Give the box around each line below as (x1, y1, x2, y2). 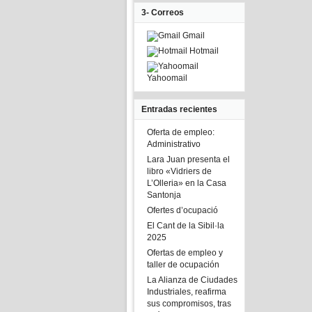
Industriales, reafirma (147, 287, 226, 297)
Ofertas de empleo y (147, 248, 223, 258)
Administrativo (147, 139, 201, 149)
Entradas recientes (141, 104, 217, 114)
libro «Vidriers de (147, 166, 212, 176)
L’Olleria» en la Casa (147, 178, 226, 188)
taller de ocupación (147, 260, 219, 270)
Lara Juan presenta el (147, 155, 230, 164)
